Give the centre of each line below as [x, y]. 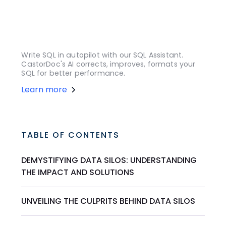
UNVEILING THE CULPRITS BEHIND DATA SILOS [108, 201]
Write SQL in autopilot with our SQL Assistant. [102, 55]
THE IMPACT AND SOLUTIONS [78, 173]
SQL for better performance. [73, 73]
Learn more [44, 90]
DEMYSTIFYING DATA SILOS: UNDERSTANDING [109, 160]
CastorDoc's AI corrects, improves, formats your [108, 64]
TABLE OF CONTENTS [71, 135]
